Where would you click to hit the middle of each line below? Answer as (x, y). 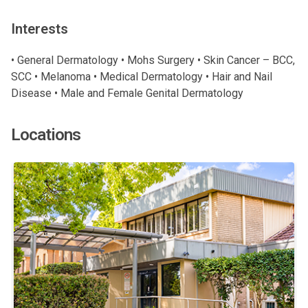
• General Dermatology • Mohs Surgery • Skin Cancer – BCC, (153, 60)
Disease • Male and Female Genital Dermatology (127, 93)
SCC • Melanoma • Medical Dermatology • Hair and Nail (142, 77)
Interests (40, 29)
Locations (46, 135)
